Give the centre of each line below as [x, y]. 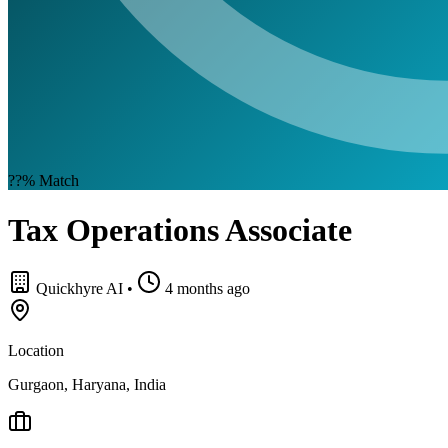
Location [36, 351]
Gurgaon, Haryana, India [87, 385]
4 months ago [207, 289]
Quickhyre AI [79, 289]
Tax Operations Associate [180, 229]
